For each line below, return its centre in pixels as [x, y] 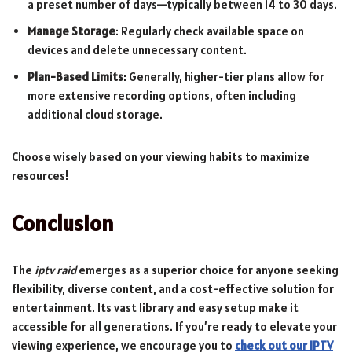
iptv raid [55, 269]
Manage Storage [71, 31]
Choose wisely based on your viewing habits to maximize [161, 156]
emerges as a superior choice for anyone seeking [207, 269]
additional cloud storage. [95, 114]
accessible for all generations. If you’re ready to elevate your [174, 326]
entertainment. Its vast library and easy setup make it [155, 307]
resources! [40, 175]
